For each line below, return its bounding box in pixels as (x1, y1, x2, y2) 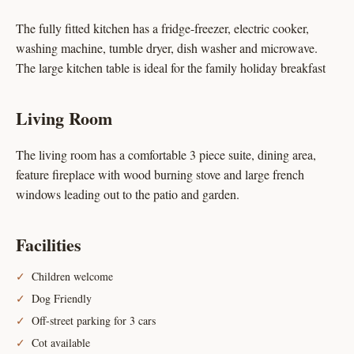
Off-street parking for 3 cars (32, 313, 156, 328)
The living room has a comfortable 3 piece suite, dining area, (16, 146, 316, 163)
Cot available (32, 335, 90, 350)
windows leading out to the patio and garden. (16, 186, 239, 202)
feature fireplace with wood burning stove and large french (16, 166, 304, 183)
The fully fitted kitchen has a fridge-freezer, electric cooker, (16, 20, 309, 36)
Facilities (16, 232, 81, 258)
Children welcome (32, 269, 113, 284)
